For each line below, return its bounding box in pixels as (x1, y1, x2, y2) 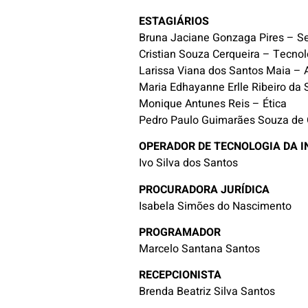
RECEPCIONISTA (139, 267, 222, 284)
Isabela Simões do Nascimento (139, 197, 292, 214)
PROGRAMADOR (139, 223, 221, 241)
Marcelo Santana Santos (139, 240, 261, 257)
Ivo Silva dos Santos (139, 155, 239, 172)
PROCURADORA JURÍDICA (139, 181, 270, 198)
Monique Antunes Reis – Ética (139, 95, 287, 112)
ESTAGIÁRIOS (139, 12, 210, 30)
